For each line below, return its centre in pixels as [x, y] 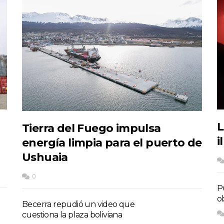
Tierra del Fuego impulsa [91, 128]
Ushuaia [45, 157]
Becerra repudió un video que [78, 204]
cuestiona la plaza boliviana [72, 214]
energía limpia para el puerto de [112, 142]
